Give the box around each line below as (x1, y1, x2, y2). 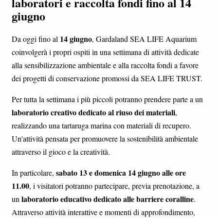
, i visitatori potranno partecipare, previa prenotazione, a (29, 181, 200, 191)
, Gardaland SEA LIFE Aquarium (92, 34, 197, 44)
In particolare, (12, 167, 56, 178)
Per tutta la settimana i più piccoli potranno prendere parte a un (12, 94, 203, 105)
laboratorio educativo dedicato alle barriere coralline (21, 193, 194, 205)
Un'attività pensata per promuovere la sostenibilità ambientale (12, 133, 198, 144)
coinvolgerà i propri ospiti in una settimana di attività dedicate (12, 47, 199, 57)
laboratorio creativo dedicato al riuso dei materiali (12, 107, 175, 118)
